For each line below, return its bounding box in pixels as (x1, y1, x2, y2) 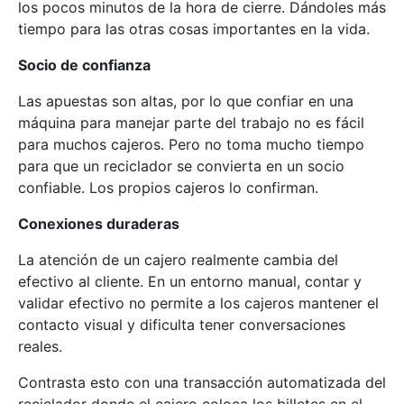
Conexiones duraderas (18, 214, 179, 233)
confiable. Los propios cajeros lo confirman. (18, 178, 318, 197)
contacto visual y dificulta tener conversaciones (18, 315, 345, 334)
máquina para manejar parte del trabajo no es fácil (18, 113, 364, 132)
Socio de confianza (18, 55, 151, 74)
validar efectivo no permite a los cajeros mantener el (18, 293, 379, 312)
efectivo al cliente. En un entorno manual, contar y (18, 271, 362, 290)
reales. (18, 336, 62, 355)
